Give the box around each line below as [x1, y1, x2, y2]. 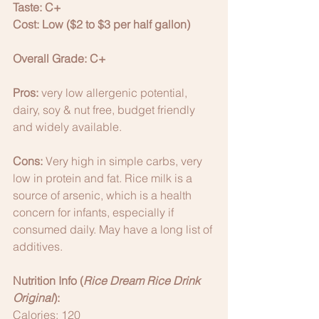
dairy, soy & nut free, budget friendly [13, 103, 198, 117]
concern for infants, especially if [13, 205, 177, 220]
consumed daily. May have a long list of [13, 222, 215, 237]
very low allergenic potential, [41, 85, 190, 100]
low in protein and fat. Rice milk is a [13, 171, 195, 186]
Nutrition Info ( [13, 273, 83, 288]
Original [13, 291, 53, 305]
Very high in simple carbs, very [46, 154, 205, 169]
